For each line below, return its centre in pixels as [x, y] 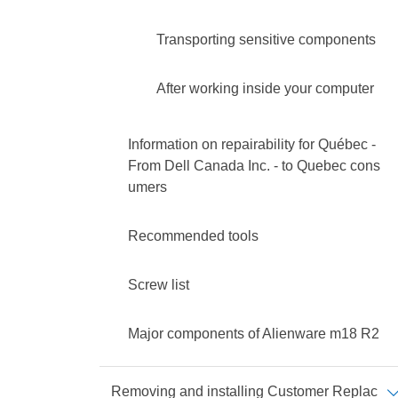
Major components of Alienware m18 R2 [254, 334]
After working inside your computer [265, 88]
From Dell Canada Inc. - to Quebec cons [254, 166]
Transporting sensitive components [266, 40]
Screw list [159, 285]
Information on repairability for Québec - [252, 144]
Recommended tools [193, 236]
